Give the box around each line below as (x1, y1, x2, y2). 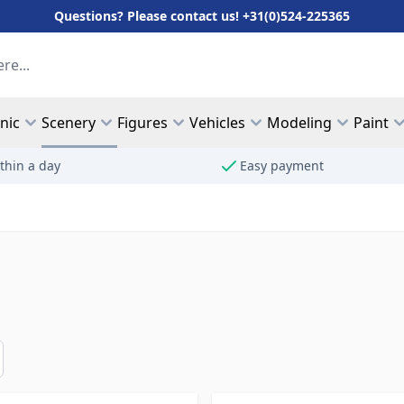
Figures (117, 113, 168, 133)
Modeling (267, 113, 332, 133)
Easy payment (240, 157, 325, 174)
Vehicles (189, 113, 245, 133)
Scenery (41, 113, 96, 133)
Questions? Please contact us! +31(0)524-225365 (54, 7, 350, 24)
